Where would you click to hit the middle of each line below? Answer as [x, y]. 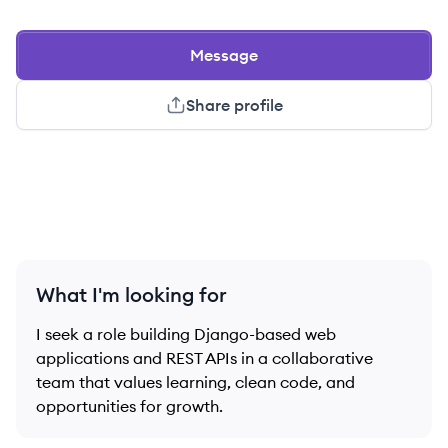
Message [224, 55]
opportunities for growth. [129, 406]
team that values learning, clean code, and [195, 382]
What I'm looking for [131, 294]
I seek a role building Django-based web [186, 334]
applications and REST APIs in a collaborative [204, 358]
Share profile [234, 105]
